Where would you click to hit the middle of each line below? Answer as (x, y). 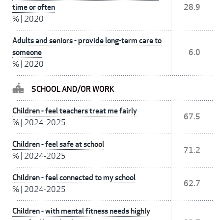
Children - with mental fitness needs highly (81, 211)
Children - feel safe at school (58, 144)
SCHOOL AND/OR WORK (73, 89)
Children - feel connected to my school (74, 178)
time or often (34, 7)
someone (27, 53)
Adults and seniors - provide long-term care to (87, 41)
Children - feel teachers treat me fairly (75, 111)
